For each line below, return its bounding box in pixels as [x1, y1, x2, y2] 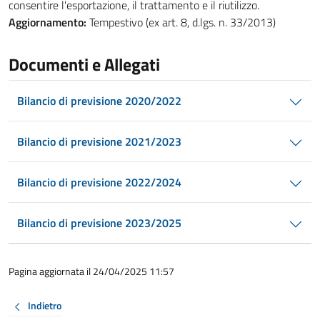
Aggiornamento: [9, 14, 86, 31]
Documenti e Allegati [9, 51, 160, 77]
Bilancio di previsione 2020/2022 [17, 92, 181, 109]
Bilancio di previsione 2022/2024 [17, 174, 181, 191]
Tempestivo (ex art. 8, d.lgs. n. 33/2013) [86, 14, 276, 31]
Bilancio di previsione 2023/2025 [17, 214, 181, 231]
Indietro [28, 298, 61, 314]
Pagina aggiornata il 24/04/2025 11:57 [9, 264, 174, 279]
